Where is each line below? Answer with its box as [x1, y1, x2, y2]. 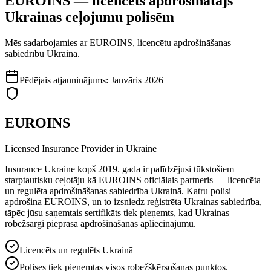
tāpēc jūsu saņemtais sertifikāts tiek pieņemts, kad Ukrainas [5, 207, 229, 218]
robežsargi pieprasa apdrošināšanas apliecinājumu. [5, 218, 196, 229]
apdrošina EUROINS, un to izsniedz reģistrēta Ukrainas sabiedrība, [5, 196, 262, 207]
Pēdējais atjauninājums [19, 74, 106, 85]
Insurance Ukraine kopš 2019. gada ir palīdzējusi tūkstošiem [5, 163, 234, 174]
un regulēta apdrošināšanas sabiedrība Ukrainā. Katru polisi [5, 185, 231, 196]
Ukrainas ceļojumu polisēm [5, 8, 174, 25]
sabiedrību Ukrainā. [5, 48, 80, 59]
